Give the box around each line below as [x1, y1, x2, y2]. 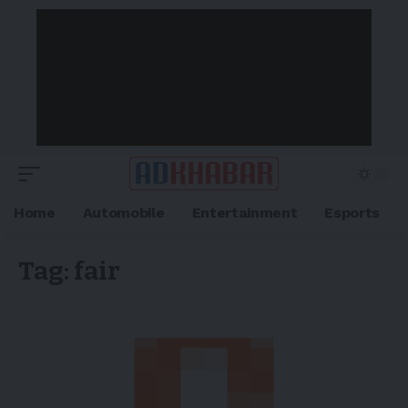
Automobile [82, 203, 165, 221]
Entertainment [191, 203, 298, 221]
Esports [324, 203, 381, 221]
